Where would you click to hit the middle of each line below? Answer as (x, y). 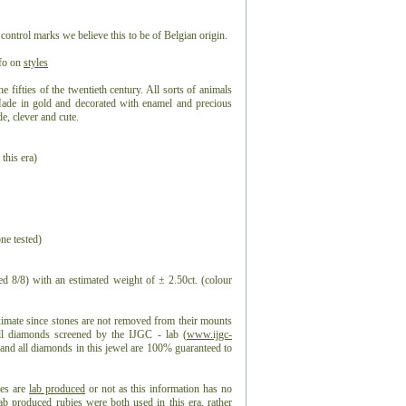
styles (36, 63)
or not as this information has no (159, 389)
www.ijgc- (209, 334)
